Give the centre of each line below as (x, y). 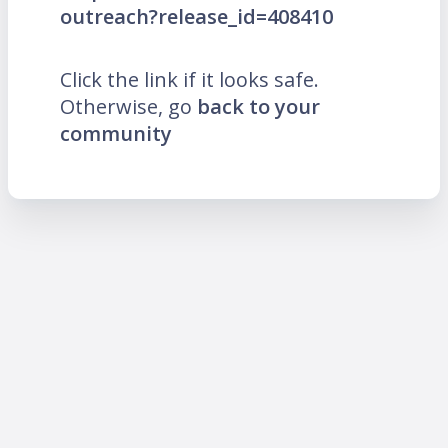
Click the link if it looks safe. (189, 79)
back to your (258, 106)
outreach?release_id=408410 (196, 16)
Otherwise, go (128, 106)
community (116, 133)
